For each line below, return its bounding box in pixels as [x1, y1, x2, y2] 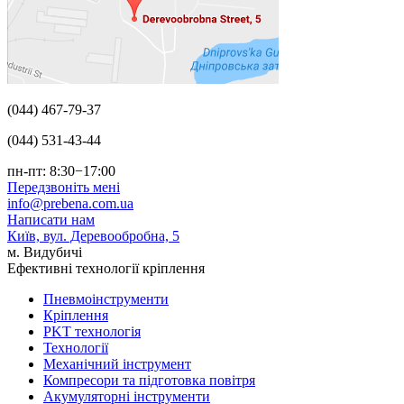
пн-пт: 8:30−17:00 [7, 163, 115, 179]
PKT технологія [43, 324, 141, 339]
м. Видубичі [7, 244, 82, 260]
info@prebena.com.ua [7, 196, 133, 211]
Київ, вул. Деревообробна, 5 [7, 228, 179, 243]
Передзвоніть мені [7, 179, 120, 195]
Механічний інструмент [43, 356, 191, 372]
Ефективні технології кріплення [7, 261, 205, 276]
